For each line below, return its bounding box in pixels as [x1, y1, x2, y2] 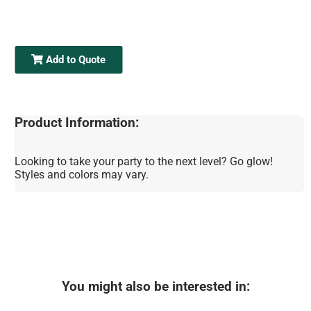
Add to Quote [43, 53, 106, 67]
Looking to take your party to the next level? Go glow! [15, 154, 274, 168]
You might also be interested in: [61, 278, 250, 294]
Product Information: [15, 115, 140, 131]
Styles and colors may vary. [15, 167, 149, 181]
